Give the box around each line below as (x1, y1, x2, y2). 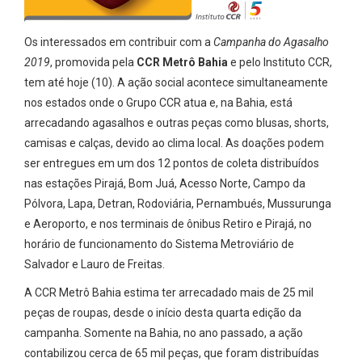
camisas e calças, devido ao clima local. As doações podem (24, 137, 324, 149)
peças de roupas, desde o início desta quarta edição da (24, 306, 301, 319)
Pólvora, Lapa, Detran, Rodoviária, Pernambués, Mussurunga (24, 197, 331, 210)
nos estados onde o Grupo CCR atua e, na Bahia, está (24, 96, 293, 109)
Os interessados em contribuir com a (24, 36, 213, 48)
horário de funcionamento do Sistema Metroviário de (24, 238, 294, 250)
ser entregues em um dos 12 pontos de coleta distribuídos (24, 157, 319, 170)
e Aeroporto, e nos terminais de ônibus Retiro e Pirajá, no (24, 217, 312, 230)
